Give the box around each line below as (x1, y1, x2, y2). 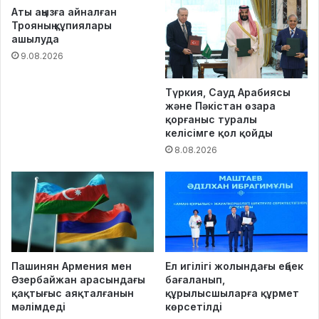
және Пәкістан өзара (165, 99, 276, 112)
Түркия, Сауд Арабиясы (165, 85, 291, 98)
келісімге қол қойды (165, 126, 273, 139)
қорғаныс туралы (165, 113, 257, 125)
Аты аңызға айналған (11, 5, 117, 18)
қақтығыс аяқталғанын (11, 286, 134, 299)
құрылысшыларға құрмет (165, 286, 299, 299)
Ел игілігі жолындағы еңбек (165, 259, 303, 272)
